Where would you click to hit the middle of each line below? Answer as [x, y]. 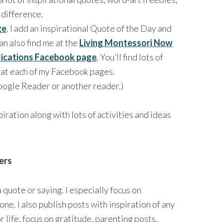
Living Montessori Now [126, 42]
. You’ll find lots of [130, 57]
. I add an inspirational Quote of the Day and [89, 28]
